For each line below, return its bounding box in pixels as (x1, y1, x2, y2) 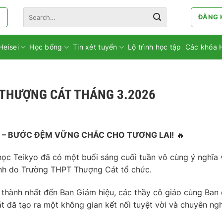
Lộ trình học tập (128, 43, 181, 51)
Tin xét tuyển (72, 43, 117, 51)
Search (23, 8, 44, 15)
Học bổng (29, 43, 62, 51)
